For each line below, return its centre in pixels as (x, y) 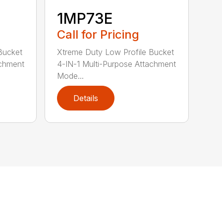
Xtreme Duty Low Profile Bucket (116, 52)
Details (86, 98)
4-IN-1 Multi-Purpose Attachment (117, 64)
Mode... (71, 76)
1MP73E (85, 18)
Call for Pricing (98, 34)
